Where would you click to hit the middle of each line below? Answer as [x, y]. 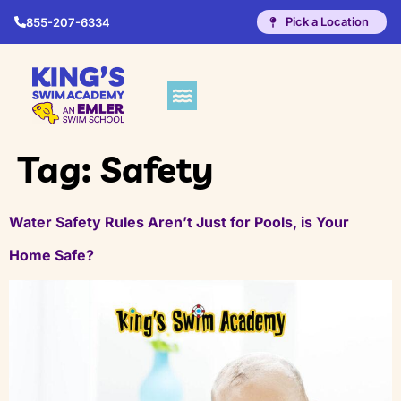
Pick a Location [327, 21]
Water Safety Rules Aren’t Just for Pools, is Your [179, 222]
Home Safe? [51, 255]
